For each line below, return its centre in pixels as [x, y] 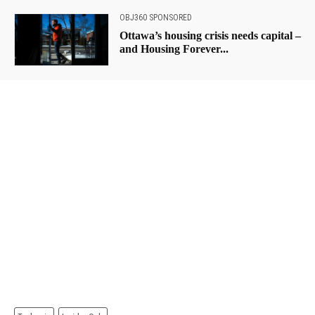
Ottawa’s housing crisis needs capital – [210, 35]
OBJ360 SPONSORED [155, 17]
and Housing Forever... [174, 49]
